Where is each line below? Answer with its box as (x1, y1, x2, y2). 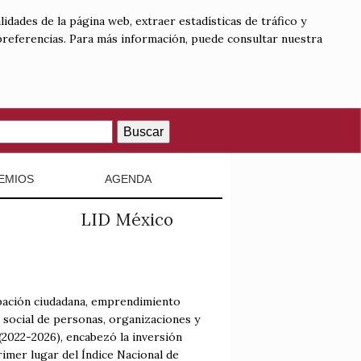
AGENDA (105, 172, 152, 185)
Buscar (123, 124, 164, 139)
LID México (80, 209, 173, 230)
